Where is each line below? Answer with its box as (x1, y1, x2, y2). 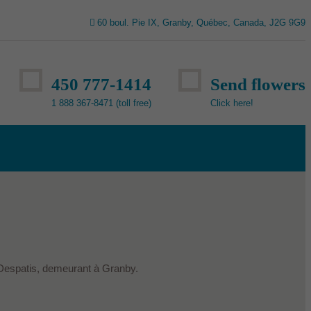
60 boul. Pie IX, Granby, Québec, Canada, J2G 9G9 (97, 17, 305, 28)
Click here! (210, 97, 253, 108)
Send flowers (210, 74, 305, 94)
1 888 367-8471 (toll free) (51, 97, 151, 108)
